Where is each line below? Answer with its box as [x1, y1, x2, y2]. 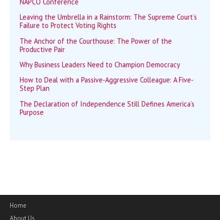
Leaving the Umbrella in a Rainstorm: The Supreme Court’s [20, 12, 197, 22]
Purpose [20, 107, 44, 117]
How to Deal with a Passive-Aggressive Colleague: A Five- [20, 75, 193, 85]
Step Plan [20, 83, 50, 93]
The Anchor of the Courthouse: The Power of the [20, 36, 172, 46]
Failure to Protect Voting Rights [20, 21, 116, 30]
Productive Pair [20, 44, 65, 54]
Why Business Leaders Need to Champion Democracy [20, 59, 180, 69]
